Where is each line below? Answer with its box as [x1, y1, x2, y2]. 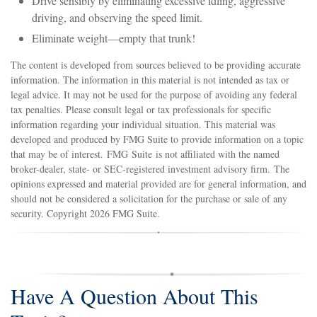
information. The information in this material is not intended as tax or [11, 73, 289, 87]
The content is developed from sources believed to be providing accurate [11, 58, 301, 72]
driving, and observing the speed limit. [32, 10, 202, 25]
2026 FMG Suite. [90, 207, 160, 221]
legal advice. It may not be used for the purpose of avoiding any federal [11, 88, 297, 102]
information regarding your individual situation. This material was [11, 117, 275, 132]
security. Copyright [11, 207, 90, 221]
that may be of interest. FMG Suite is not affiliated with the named [11, 147, 279, 161]
